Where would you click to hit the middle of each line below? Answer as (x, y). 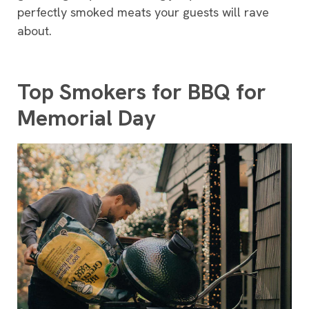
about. (36, 31)
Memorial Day (87, 118)
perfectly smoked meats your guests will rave (143, 12)
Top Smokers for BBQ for (142, 92)
